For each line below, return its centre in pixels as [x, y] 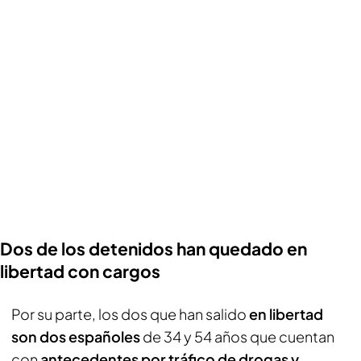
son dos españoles [76, 336]
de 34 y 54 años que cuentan [237, 336]
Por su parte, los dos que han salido [130, 314]
